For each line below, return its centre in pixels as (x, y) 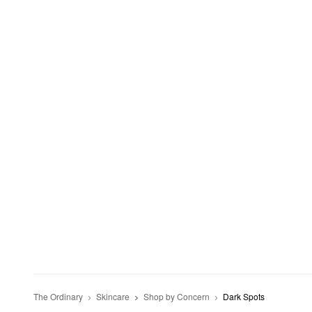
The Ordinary (58, 297)
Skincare (113, 297)
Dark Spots (244, 297)
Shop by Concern (176, 297)
